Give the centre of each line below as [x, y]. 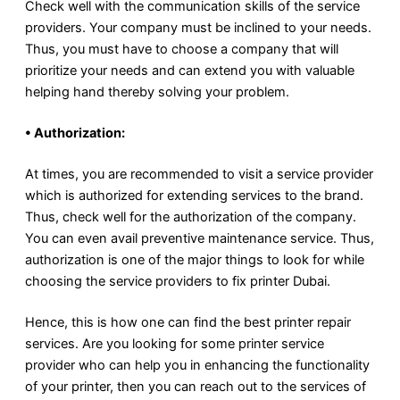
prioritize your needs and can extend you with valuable [190, 71]
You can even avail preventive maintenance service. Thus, [200, 238]
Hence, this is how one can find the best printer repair [188, 322]
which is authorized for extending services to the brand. [194, 195]
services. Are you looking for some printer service [175, 343]
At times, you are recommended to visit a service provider [199, 174]
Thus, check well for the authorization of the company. [191, 217]
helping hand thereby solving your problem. [157, 92]
